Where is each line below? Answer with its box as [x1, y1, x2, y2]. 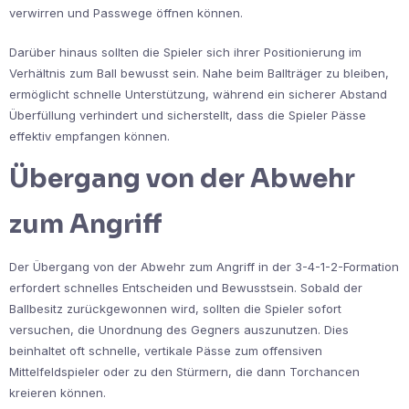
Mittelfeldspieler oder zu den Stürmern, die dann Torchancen [9, 363, 360, 379]
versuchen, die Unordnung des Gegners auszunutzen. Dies [9, 321, 349, 337]
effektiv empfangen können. [9, 128, 170, 143]
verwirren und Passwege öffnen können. [9, 5, 243, 20]
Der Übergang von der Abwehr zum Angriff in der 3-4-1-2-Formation [9, 258, 399, 274]
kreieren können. [9, 384, 106, 400]
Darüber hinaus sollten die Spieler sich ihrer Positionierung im [9, 44, 362, 59]
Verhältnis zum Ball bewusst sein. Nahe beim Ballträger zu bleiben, [9, 65, 389, 80]
